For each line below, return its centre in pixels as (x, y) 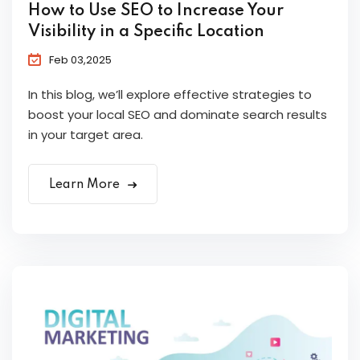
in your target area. (86, 135)
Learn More (86, 185)
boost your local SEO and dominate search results (178, 115)
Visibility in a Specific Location (146, 33)
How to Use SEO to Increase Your (156, 12)
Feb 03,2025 (80, 60)
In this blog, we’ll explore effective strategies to (170, 95)
